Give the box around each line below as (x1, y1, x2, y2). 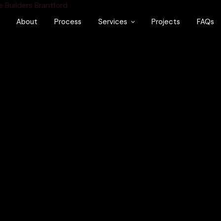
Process (54, 17, 81, 27)
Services (98, 17, 127, 27)
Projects (151, 17, 180, 27)
